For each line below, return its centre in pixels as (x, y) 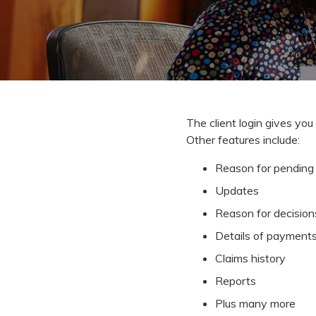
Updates (237, 191)
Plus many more (255, 304)
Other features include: (243, 140)
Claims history (250, 259)
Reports (235, 281)
